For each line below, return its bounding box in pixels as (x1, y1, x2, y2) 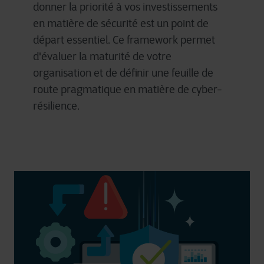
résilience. (33, 100, 80, 113)
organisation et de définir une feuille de (33, 67, 213, 80)
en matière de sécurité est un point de (33, 17, 209, 30)
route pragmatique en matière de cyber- (33, 83, 222, 96)
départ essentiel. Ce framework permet (33, 34, 215, 47)
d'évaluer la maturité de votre (33, 50, 171, 63)
